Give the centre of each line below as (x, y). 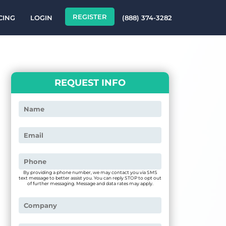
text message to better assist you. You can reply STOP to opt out (90, 178)
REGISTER (90, 17)
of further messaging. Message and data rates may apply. (90, 184)
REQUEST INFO (90, 83)
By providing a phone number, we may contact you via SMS (90, 173)
